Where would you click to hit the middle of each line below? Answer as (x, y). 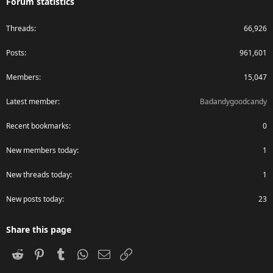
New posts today (34, 199)
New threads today (38, 174)
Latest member (32, 101)
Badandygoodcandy (233, 101)
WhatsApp (111, 253)
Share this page (39, 229)
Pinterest (65, 253)
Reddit (38, 253)
